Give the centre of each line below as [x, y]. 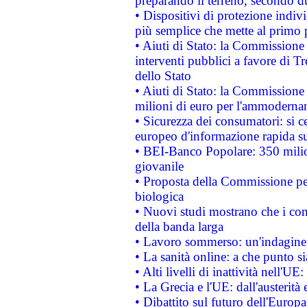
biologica [159, 196]
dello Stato [163, 76]
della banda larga [179, 226]
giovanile [159, 166]
